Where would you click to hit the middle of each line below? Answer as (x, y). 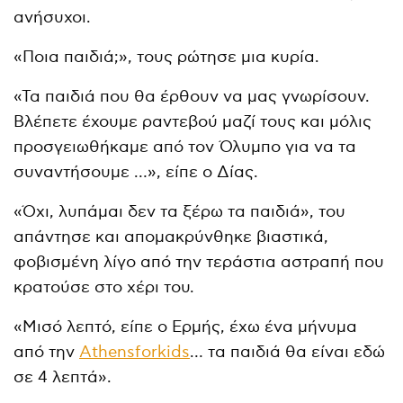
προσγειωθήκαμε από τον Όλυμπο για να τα (185, 147)
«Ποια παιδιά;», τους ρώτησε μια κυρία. (167, 57)
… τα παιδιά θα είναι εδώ (288, 352)
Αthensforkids (135, 352)
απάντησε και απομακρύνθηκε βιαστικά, (171, 237)
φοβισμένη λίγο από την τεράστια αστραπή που (199, 262)
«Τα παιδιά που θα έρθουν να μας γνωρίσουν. (192, 96)
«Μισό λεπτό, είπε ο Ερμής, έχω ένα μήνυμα (186, 327)
